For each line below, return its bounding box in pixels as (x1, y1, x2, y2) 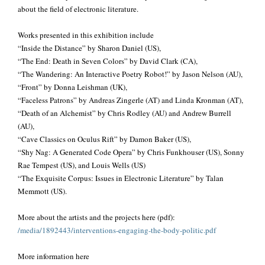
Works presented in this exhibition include (18, 29, 154, 40)
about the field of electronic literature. (18, 3, 138, 14)
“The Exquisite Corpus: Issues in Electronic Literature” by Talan (18, 172, 224, 183)
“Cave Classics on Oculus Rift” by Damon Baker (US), (18, 133, 191, 144)
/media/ (18, 224, 42, 235)
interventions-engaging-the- (73, 224, 163, 235)
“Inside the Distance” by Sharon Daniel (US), (18, 42, 161, 53)
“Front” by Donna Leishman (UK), (18, 81, 127, 92)
